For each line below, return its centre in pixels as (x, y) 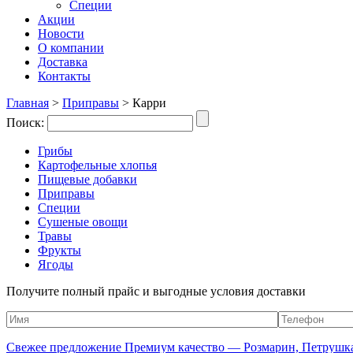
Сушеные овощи (83, 222)
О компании (71, 48)
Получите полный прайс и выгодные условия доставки (156, 291)
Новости (61, 33)
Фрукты (59, 250)
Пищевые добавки (87, 179)
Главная (28, 103)
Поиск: (27, 123)
